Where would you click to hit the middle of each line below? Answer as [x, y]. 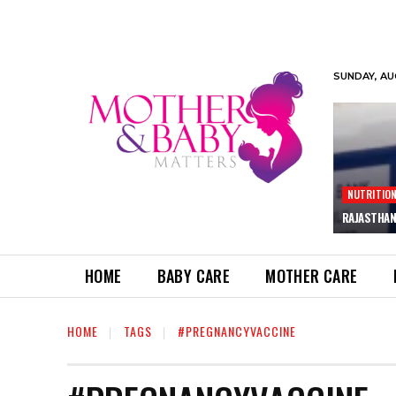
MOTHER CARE [312, 275]
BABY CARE [194, 275]
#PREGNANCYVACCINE [237, 331]
